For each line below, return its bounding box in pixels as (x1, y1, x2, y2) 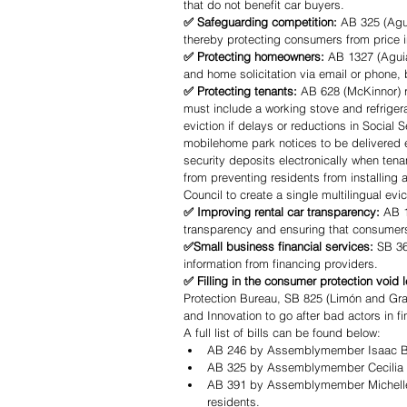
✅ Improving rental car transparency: (184, 204, 383, 220)
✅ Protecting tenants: (184, 84, 301, 99)
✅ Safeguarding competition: (184, 15, 337, 30)
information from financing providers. (184, 256, 382, 272)
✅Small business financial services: (184, 239, 373, 254)
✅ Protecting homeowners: (184, 49, 328, 65)
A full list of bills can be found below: (184, 325, 381, 341)
